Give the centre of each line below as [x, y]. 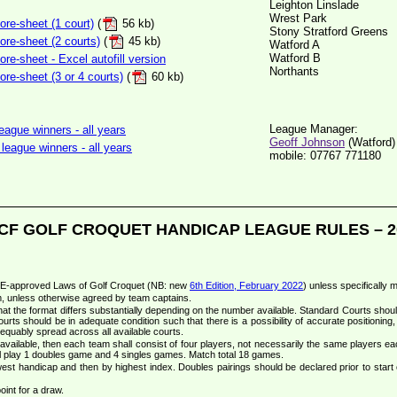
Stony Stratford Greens [329, 31]
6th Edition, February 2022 [246, 286]
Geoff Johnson [307, 142]
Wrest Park [298, 18]
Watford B [295, 58]
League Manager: [314, 129]
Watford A [295, 45]
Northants [294, 71]
